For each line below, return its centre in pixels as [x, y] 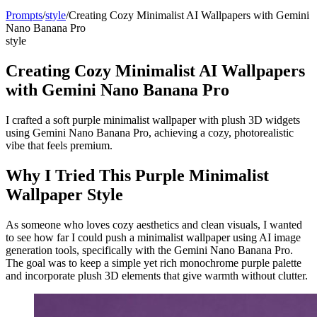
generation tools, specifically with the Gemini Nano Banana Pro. [149, 250]
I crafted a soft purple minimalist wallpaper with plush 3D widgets [153, 120]
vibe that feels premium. [59, 145]
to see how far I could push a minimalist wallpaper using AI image [153, 237]
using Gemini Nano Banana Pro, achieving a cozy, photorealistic [150, 132]
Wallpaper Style [64, 194]
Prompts [24, 15]
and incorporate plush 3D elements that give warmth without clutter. [157, 275]
